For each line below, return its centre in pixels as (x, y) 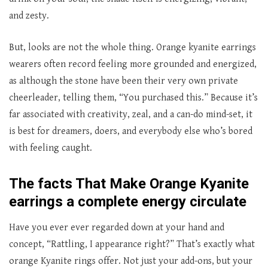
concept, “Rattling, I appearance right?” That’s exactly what (132, 244)
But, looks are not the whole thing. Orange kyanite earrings (133, 48)
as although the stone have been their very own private (124, 81)
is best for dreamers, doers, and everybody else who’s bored (131, 131)
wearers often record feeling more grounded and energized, (133, 64)
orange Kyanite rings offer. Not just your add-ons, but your (131, 261)
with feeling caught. (51, 148)
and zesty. (29, 16)
